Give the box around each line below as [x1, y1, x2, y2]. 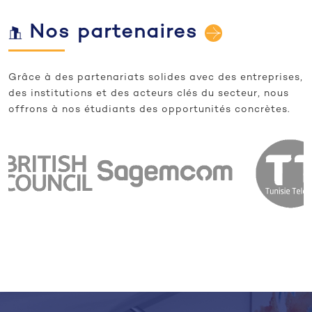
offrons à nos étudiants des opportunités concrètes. [8, 104, 290, 115]
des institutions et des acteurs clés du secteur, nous [8, 88, 289, 99]
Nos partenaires [29, 22, 205, 43]
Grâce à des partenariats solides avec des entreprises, [8, 72, 303, 83]
